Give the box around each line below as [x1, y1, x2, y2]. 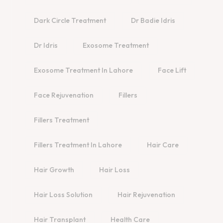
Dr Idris [34, 41, 58, 50]
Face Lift [158, 66, 186, 75]
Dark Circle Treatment [34, 16, 106, 25]
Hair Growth [34, 165, 74, 175]
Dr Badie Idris [131, 16, 175, 25]
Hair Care [147, 140, 179, 150]
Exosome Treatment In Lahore [34, 66, 133, 75]
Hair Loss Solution [34, 190, 93, 200]
